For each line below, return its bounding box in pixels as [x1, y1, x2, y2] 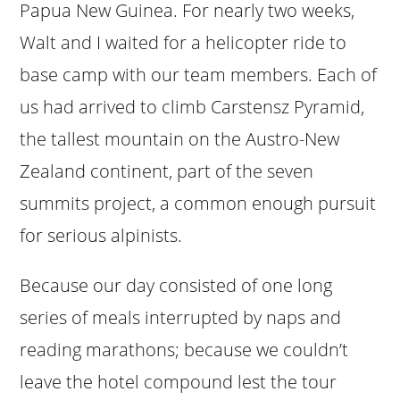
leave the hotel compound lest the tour [20, 369, 337, 394]
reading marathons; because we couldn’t [20, 337, 349, 362]
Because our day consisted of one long [20, 272, 333, 297]
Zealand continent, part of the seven [20, 158, 314, 183]
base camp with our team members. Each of [20, 62, 378, 87]
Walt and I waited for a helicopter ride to [20, 29, 347, 54]
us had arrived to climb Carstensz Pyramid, [20, 94, 365, 119]
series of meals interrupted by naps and [20, 304, 342, 329]
